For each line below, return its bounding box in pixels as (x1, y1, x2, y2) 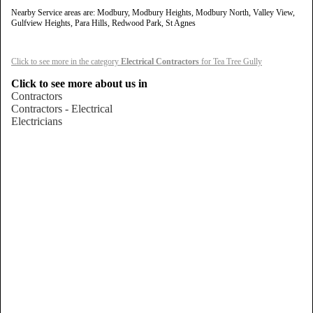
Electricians (11, 115, 62, 127)
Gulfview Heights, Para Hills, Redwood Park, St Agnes (11, 17, 196, 28)
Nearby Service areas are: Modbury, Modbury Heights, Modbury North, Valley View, (11, 7, 295, 17)
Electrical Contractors (121, 56, 199, 66)
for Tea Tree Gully (199, 56, 262, 66)
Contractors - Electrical (11, 102, 112, 115)
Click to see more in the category (11, 56, 121, 66)
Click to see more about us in (11, 77, 147, 89)
